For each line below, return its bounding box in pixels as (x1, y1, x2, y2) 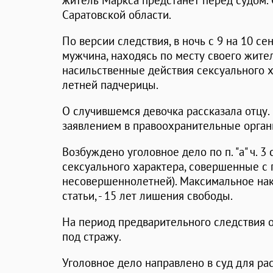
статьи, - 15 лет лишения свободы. (62, 188, 233, 204)
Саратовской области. (62, 7, 171, 23)
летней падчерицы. (62, 77, 158, 93)
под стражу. (62, 229, 121, 244)
